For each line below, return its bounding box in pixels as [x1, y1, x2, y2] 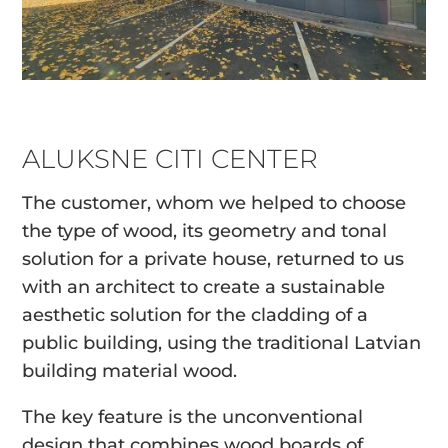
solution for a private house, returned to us [22, 248, 405, 271]
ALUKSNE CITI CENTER [22, 143, 319, 176]
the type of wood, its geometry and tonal [22, 220, 388, 243]
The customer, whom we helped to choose [22, 192, 407, 215]
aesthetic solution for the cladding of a [22, 304, 369, 327]
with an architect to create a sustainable [22, 276, 386, 299]
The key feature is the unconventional [22, 406, 364, 429]
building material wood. [22, 360, 238, 383]
